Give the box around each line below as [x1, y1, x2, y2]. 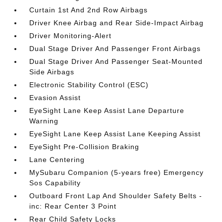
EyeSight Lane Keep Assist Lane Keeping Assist [29, 130, 201, 138]
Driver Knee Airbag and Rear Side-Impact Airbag [29, 19, 204, 27]
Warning [29, 117, 59, 125]
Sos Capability [29, 179, 81, 187]
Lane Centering [29, 156, 85, 164]
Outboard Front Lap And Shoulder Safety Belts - [29, 192, 203, 200]
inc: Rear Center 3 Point [29, 202, 117, 210]
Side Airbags [29, 68, 75, 76]
